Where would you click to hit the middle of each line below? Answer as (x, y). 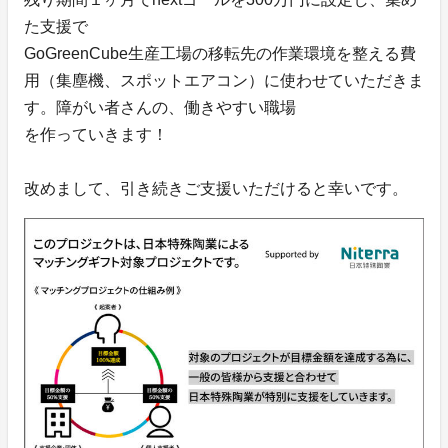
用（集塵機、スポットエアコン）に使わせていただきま (224, 80)
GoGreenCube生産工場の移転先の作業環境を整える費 (220, 53)
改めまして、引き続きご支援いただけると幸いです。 (216, 188)
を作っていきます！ (96, 134)
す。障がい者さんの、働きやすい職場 (160, 107)
